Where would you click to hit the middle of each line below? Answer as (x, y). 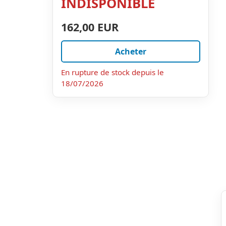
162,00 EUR (90, 27)
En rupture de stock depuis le (112, 72)
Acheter (131, 51)
